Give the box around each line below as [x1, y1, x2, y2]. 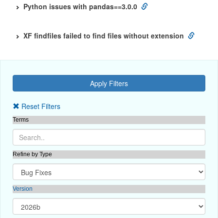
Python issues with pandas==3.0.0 [23, 1, 137, 11]
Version [13, 185, 33, 192]
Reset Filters [19, 101, 60, 111]
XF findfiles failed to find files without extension [23, 31, 184, 40]
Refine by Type [13, 151, 52, 158]
